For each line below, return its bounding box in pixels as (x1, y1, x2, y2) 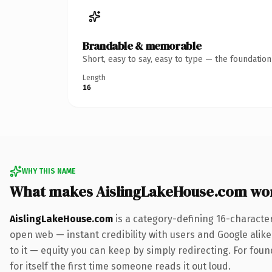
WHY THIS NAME (22, 166, 75, 175)
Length (83, 73, 106, 82)
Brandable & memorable (83, 38, 202, 53)
